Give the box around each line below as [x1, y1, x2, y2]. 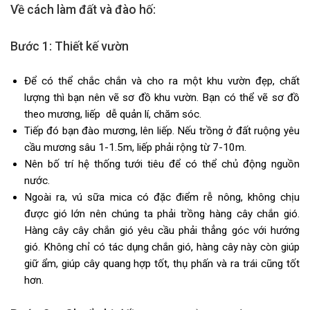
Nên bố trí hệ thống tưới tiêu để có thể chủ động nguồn [24, 158, 300, 171]
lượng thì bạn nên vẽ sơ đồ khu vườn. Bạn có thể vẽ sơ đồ [24, 91, 300, 104]
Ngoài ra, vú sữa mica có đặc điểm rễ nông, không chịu [24, 191, 300, 204]
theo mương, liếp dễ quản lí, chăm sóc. [24, 108, 201, 121]
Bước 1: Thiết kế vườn [10, 39, 129, 54]
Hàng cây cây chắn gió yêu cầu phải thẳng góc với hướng [24, 224, 300, 237]
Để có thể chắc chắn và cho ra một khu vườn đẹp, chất [24, 75, 300, 88]
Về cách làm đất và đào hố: [10, 2, 158, 17]
